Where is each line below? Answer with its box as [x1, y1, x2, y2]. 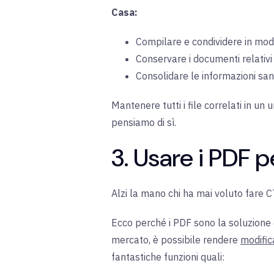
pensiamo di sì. [111, 116, 176, 129]
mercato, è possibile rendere [111, 234, 238, 246]
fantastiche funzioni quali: [111, 251, 224, 264]
